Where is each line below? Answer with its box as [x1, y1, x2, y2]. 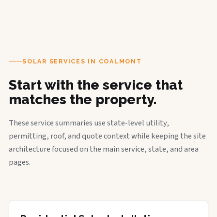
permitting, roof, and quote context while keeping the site [9, 130, 206, 142]
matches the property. [9, 92, 157, 108]
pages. [9, 156, 31, 168]
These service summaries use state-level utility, [9, 117, 169, 129]
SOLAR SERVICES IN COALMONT [22, 58, 142, 65]
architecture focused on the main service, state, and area [9, 143, 199, 155]
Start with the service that [9, 77, 183, 93]
